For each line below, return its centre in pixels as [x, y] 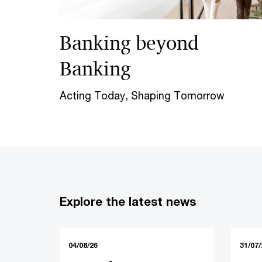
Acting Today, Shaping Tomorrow [142, 95]
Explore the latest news [128, 201]
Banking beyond [129, 43]
